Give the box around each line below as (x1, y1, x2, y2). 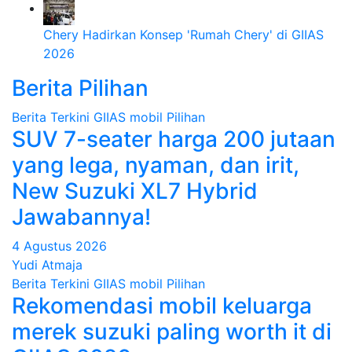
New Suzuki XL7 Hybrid (12, 178, 258, 204)
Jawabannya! (12, 203, 151, 230)
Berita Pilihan (12, 75, 148, 101)
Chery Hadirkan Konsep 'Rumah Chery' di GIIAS (43, 27, 324, 42)
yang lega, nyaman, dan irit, (12, 152, 299, 178)
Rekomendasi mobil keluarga (12, 292, 312, 319)
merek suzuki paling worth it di (12, 318, 332, 345)
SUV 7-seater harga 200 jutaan (12, 126, 335, 152)
